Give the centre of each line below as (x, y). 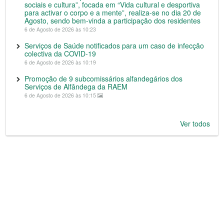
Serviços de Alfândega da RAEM (76, 87)
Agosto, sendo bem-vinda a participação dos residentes (112, 21)
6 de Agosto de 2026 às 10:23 (60, 29)
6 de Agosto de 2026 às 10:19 (60, 62)
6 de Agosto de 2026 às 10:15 (61, 95)
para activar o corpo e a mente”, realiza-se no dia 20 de (113, 13)
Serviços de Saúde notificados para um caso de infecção (114, 46)
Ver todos (195, 124)
